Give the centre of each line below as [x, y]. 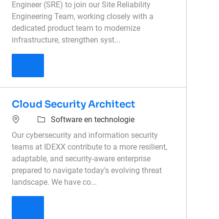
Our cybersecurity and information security [85, 135]
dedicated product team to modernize [76, 28]
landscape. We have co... [55, 182]
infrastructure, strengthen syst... [66, 40]
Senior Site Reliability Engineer [81, 65]
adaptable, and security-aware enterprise [81, 159]
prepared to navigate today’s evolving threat [87, 171]
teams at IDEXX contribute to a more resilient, [90, 147]
